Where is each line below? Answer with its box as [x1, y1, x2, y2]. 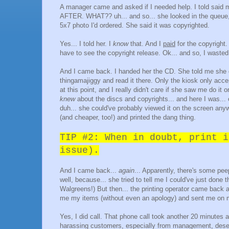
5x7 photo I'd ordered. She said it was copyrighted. [60, 21, 210, 30]
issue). [60, 145, 99, 156]
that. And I [128, 40, 163, 48]
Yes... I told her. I [60, 40, 113, 48]
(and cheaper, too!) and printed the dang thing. [60, 113, 196, 122]
